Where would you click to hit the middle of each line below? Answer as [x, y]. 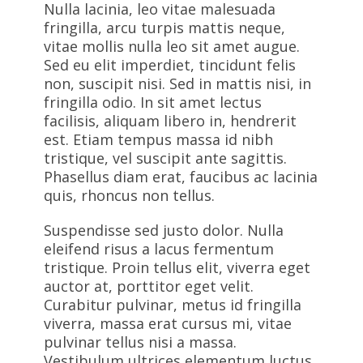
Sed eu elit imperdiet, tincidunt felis [170, 65]
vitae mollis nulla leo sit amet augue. [172, 46]
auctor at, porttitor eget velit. [149, 286]
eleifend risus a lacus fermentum [159, 249]
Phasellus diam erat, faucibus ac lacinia [181, 177]
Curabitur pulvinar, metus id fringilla [173, 305]
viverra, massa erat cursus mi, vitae [168, 323]
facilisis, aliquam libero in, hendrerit [170, 121]
